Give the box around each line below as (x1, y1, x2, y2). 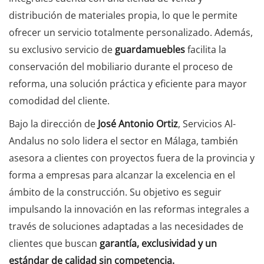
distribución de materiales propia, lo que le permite (9, 8, 237, 22)
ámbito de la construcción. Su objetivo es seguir (9, 185, 222, 199)
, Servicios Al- (178, 117, 236, 130)
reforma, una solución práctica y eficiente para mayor (9, 77, 247, 90)
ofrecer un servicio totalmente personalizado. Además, (9, 25, 253, 39)
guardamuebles (115, 42, 187, 56)
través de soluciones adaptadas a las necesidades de (9, 219, 243, 233)
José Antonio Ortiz (98, 117, 178, 130)
